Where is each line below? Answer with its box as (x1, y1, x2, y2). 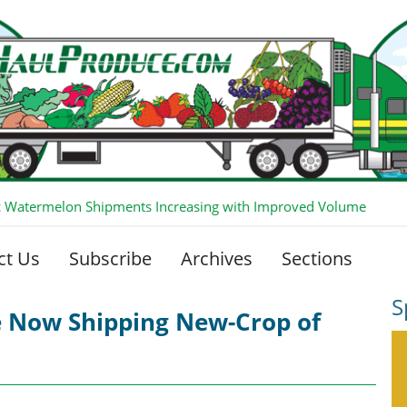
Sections (282, 245, 352, 271)
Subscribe (69, 245, 152, 271)
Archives (181, 245, 253, 271)
